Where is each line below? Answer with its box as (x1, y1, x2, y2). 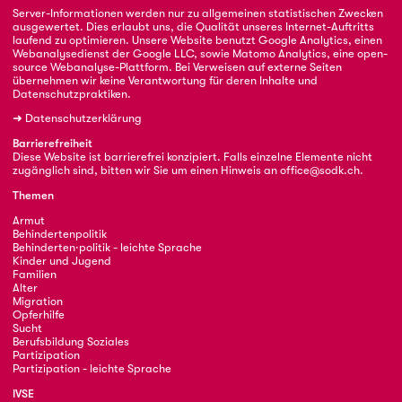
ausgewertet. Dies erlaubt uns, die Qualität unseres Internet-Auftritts (12, 19, 374, 33)
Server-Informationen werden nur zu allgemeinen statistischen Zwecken (12, 5, 383, 20)
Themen (12, 188, 54, 202)
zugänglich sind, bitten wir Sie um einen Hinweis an (12, 163, 280, 178)
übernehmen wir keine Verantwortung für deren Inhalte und (12, 73, 318, 87)
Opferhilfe (12, 307, 65, 321)
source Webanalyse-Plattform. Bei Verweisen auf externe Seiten (12, 59, 342, 74)
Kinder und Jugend (12, 253, 111, 267)
